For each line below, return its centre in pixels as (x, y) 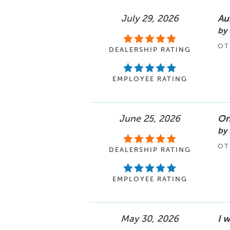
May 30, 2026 (150, 219)
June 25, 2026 (150, 119)
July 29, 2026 (150, 19)
